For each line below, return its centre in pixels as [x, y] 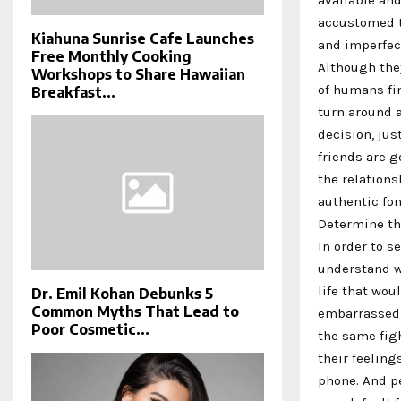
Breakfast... [73, 92]
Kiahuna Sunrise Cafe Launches [143, 38]
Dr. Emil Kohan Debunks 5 [122, 293]
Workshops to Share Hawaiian [138, 74]
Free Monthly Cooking [111, 56]
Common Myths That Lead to [135, 311]
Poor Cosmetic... [90, 329]
